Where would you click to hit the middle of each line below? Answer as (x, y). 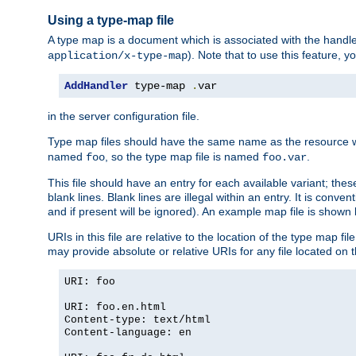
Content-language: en (128, 333)
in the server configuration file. (124, 116)
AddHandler (96, 86)
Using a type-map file (111, 20)
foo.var (284, 158)
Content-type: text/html (137, 320)
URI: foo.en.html (115, 308)
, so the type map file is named (184, 157)
